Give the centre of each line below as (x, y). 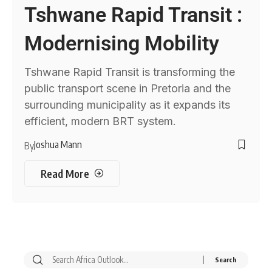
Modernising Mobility (122, 43)
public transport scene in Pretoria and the (128, 88)
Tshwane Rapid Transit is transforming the (130, 72)
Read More (65, 173)
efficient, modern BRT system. (100, 121)
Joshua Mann (58, 144)
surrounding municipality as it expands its (127, 104)
